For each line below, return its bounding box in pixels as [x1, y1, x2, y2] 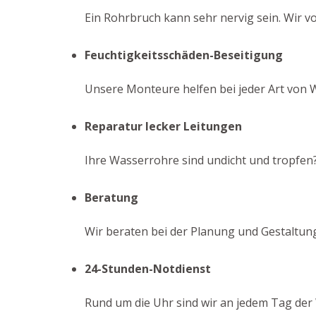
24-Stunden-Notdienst [85, 261, 211, 276]
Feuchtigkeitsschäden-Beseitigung [85, 47, 283, 63]
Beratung [85, 190, 138, 205]
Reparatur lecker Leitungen [85, 119, 242, 134]
